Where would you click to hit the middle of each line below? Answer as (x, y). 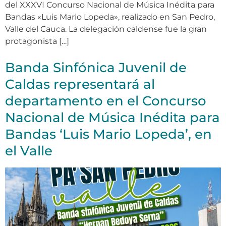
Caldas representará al (80, 84)
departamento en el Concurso (106, 101)
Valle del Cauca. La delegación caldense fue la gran (106, 29)
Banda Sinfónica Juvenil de (96, 67)
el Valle (29, 151)
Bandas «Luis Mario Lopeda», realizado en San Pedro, (110, 17)
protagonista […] (37, 41)
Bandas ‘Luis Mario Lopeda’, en (108, 134)
